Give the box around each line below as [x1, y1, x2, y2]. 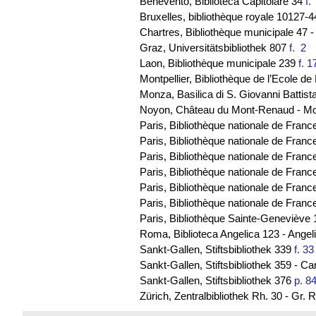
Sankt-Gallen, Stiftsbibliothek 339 [139, 243, 294, 256]
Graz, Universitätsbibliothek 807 [139, 42, 289, 54]
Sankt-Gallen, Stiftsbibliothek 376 [139, 274, 294, 287]
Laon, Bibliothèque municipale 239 [139, 57, 298, 70]
